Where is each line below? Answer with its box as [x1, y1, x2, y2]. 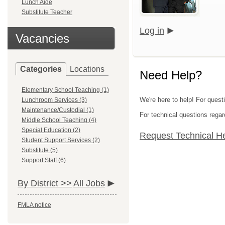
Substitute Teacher [22, 9, 72, 16]
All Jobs [73, 178, 105, 188]
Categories [20, 65, 62, 73]
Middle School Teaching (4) [22, 117, 96, 124]
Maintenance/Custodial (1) [22, 106, 94, 114]
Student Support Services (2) [22, 137, 100, 144]
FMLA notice [18, 201, 51, 208]
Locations [70, 65, 104, 73]
